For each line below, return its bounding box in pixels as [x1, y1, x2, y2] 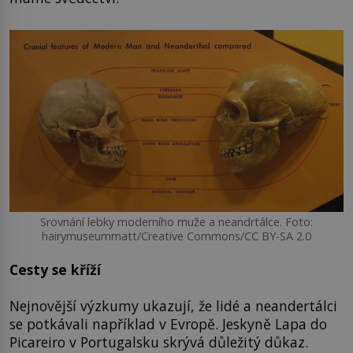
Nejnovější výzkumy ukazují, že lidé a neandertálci [9, 295, 337, 315]
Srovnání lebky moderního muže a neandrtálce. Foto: [40, 214, 313, 229]
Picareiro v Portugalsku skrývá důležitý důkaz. [9, 332, 308, 351]
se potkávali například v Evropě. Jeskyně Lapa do [9, 314, 327, 333]
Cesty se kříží [9, 260, 101, 280]
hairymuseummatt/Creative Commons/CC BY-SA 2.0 [42, 228, 311, 243]
